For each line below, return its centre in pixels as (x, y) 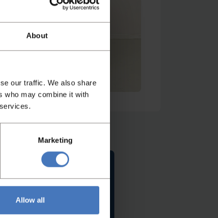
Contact (63, 200)
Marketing (55, 140)
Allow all (30, 200)
